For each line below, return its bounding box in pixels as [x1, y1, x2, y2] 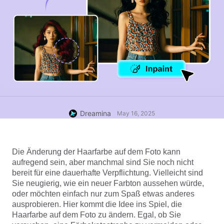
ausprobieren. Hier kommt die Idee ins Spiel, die [12, 200, 182, 208]
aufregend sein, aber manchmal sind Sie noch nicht [12, 158, 193, 166]
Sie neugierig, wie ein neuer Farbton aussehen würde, [12, 179, 204, 187]
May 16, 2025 [117, 109, 155, 117]
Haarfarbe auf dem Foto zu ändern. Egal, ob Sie [12, 210, 181, 219]
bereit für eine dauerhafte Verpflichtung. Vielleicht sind [12, 168, 203, 177]
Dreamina [80, 109, 111, 117]
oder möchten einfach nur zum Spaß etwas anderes [12, 189, 194, 198]
